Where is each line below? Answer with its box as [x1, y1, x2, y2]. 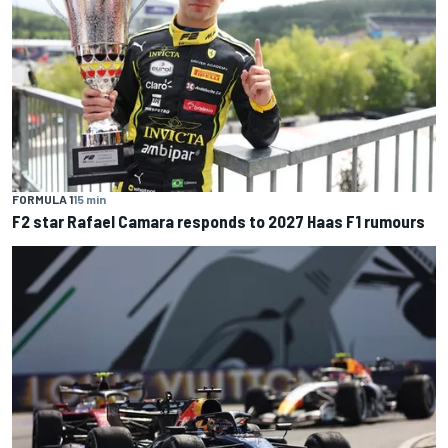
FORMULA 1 [12, 191, 73, 206]
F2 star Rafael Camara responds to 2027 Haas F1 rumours [12, 210, 425, 231]
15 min [73, 191, 106, 206]
